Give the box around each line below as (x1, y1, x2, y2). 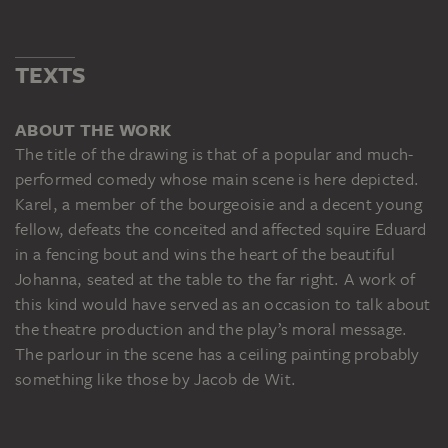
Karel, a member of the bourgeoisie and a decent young (15, 192, 422, 215)
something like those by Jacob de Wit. (15, 367, 297, 390)
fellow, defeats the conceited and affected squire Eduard (15, 217, 427, 240)
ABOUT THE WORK (15, 116, 172, 141)
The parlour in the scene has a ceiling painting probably (15, 342, 420, 365)
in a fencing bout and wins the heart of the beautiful (15, 242, 395, 265)
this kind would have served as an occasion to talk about (15, 292, 431, 315)
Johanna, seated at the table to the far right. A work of (15, 267, 416, 290)
